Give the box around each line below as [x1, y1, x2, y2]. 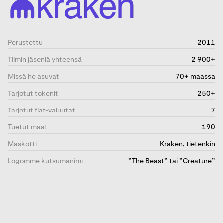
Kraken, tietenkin [160, 139, 215, 149]
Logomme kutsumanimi [8, 156, 83, 166]
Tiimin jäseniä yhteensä [8, 55, 82, 64]
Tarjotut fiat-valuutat [8, 106, 75, 115]
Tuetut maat [8, 122, 48, 132]
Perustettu [8, 38, 43, 47]
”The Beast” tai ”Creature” [128, 156, 215, 166]
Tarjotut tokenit [8, 89, 58, 98]
